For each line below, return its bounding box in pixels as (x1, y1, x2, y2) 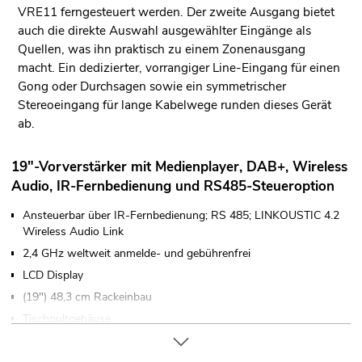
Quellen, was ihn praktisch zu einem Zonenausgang (17, 40, 305, 58)
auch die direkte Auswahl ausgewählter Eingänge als (17, 22, 311, 40)
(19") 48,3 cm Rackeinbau (23, 288, 152, 305)
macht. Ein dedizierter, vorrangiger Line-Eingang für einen (17, 59, 340, 77)
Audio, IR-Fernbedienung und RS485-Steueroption (11, 176, 335, 196)
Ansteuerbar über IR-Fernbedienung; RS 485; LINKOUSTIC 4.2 (23, 207, 339, 223)
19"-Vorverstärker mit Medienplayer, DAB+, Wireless (11, 157, 347, 176)
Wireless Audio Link (23, 223, 124, 239)
